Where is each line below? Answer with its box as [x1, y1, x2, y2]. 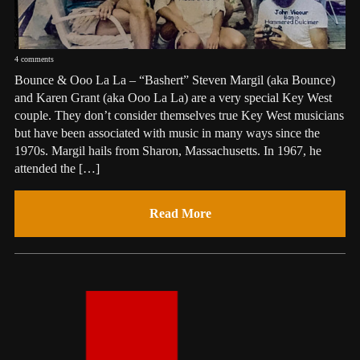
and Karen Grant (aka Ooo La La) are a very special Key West [14, 90, 332, 104]
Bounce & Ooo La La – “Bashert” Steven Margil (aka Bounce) [14, 72, 335, 87]
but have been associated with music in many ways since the [14, 125, 320, 140]
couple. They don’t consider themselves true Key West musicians [14, 108, 344, 122]
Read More [149, 206, 211, 220]
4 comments [14, 54, 54, 63]
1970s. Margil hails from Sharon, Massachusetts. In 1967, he [14, 143, 321, 157]
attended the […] [14, 161, 100, 175]
